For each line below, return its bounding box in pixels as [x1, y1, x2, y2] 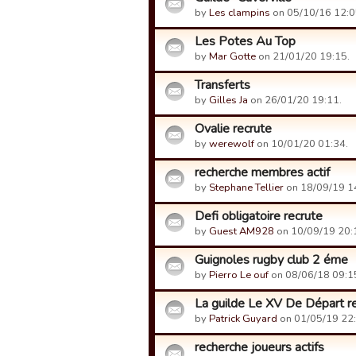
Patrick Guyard [209, 311, 277, 326]
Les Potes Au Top [195, 33, 296, 50]
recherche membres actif [195, 164, 330, 181]
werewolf [209, 137, 254, 151]
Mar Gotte [209, 49, 256, 64]
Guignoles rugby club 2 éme [195, 251, 348, 269]
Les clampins [209, 6, 270, 20]
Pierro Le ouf [209, 268, 269, 282]
